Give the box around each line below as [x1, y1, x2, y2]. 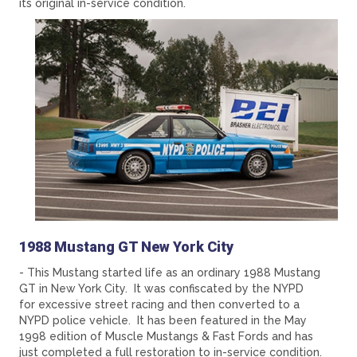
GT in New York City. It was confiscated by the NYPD [19, 281, 304, 295]
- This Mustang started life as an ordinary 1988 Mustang [19, 265, 320, 279]
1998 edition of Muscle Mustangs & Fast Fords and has [19, 329, 313, 343]
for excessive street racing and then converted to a [19, 297, 300, 311]
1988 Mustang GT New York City [19, 237, 233, 255]
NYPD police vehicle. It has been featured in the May [19, 313, 307, 327]
